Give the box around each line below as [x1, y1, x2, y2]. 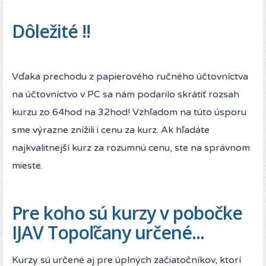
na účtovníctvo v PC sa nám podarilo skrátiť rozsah [12, 88, 239, 101]
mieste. [12, 160, 43, 172]
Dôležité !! [12, 19, 90, 44]
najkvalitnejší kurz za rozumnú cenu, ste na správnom [12, 142, 250, 154]
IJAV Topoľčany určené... [12, 220, 204, 245]
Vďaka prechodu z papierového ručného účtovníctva [12, 71, 248, 83]
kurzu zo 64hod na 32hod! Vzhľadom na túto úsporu [12, 106, 246, 119]
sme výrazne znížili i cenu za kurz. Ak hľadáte [12, 124, 210, 137]
